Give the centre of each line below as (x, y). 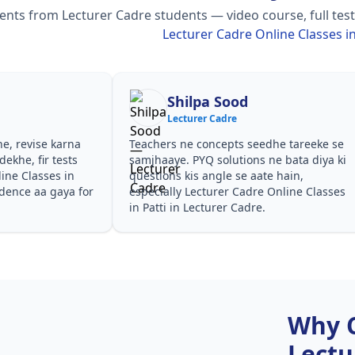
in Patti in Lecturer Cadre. (197, 207)
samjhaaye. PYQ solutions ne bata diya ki (237, 160)
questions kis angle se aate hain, (216, 176)
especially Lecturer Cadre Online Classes (237, 191)
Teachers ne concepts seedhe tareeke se (236, 144)
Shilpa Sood (207, 101)
